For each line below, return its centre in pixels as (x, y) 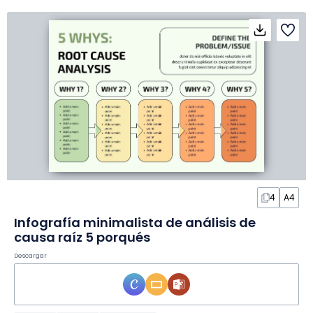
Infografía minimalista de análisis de (135, 223)
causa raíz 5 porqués (82, 238)
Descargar (30, 256)
